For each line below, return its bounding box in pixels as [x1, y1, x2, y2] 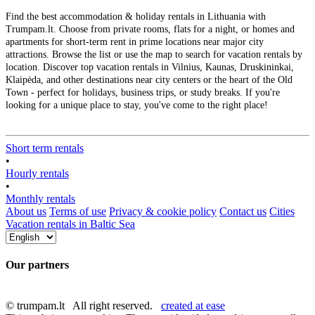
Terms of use [49, 205, 106, 218]
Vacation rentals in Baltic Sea [6, 218, 135, 231]
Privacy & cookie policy [109, 205, 217, 218]
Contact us [219, 205, 266, 218]
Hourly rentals [6, 167, 69, 180]
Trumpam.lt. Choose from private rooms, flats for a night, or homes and [6, 24, 295, 35]
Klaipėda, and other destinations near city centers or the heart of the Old [6, 75, 292, 86]
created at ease [161, 299, 225, 311]
